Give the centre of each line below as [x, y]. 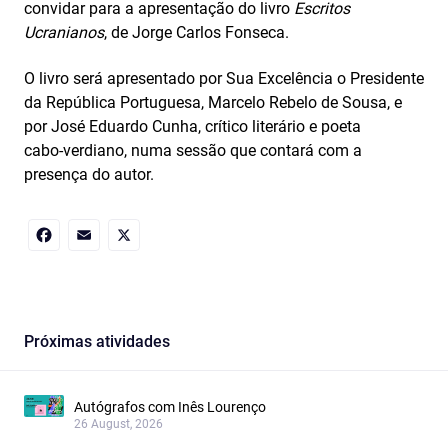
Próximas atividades [97, 341]
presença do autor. [89, 175]
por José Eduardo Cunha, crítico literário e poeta [192, 127]
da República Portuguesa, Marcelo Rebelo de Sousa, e [213, 103]
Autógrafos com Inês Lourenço [170, 406]
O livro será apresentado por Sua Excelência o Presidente [224, 79]
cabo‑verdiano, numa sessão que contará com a [193, 151]
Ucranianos [64, 33]
